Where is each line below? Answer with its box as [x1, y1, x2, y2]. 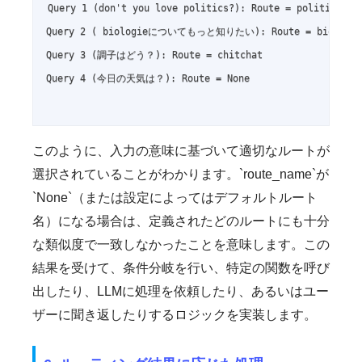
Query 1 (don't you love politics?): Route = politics [48, 2, 343, 15]
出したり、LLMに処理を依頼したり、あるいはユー [32, 284, 329, 299]
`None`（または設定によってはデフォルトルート [32, 191, 318, 205]
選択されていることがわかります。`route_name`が [32, 167, 329, 182]
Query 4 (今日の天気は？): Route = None [46, 73, 250, 85]
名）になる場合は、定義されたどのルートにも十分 [32, 214, 330, 229]
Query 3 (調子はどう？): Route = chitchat [46, 49, 263, 61]
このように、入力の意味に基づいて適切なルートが [32, 144, 330, 158]
